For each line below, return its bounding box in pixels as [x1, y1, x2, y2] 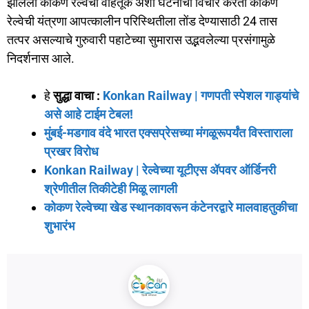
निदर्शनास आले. [7, 51, 74, 66]
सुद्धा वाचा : [53, 88, 100, 103]
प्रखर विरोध [44, 144, 99, 159]
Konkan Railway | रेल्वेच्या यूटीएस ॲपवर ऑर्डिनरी [44, 163, 276, 178]
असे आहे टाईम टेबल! [44, 107, 133, 122]
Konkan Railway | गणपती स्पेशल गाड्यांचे [103, 88, 299, 103]
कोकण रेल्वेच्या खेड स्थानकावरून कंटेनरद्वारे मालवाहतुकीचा [44, 200, 297, 215]
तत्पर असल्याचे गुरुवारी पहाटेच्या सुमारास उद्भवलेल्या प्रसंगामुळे [7, 32, 275, 48]
